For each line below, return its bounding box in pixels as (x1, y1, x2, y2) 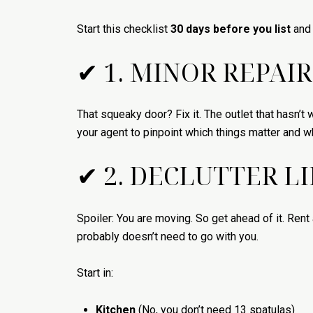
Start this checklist (77, 22, 170, 36)
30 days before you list (170, 22, 291, 36)
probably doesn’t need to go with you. (77, 229, 259, 243)
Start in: (77, 266, 113, 280)
